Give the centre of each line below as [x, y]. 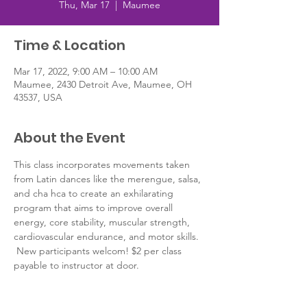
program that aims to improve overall [95, 208]
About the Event [70, 138]
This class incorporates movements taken [103, 164]
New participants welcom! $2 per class [99, 251]
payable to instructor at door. [76, 265]
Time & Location [70, 45]
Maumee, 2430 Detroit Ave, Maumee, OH [103, 84]
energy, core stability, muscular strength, [103, 222]
